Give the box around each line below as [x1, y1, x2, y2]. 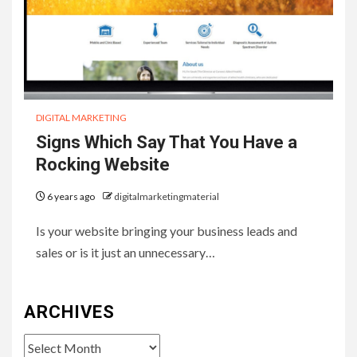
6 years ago [45, 190, 96, 202]
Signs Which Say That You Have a [36, 131, 297, 152]
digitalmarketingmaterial [114, 190, 219, 202]
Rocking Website [36, 154, 170, 175]
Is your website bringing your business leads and [36, 222, 297, 238]
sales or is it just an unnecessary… [36, 244, 215, 260]
